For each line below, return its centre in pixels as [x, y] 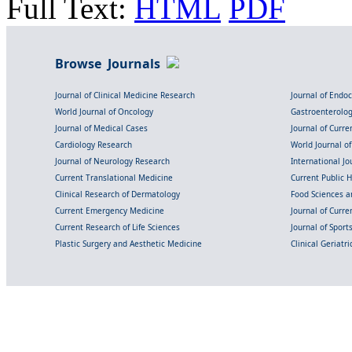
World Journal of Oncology [104, 112]
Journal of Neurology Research [112, 161]
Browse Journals [111, 64]
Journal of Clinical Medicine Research [125, 95]
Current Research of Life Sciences [117, 227]
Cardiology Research [93, 145]
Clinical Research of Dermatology [117, 194]
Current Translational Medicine [114, 178]
